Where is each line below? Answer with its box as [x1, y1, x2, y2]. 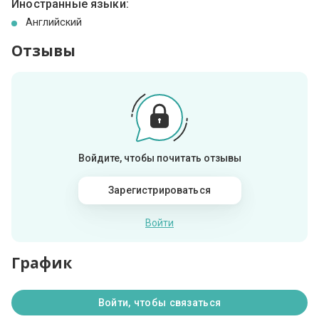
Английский [26, 16, 83, 28]
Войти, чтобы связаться [98, 297, 221, 309]
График [11, 253, 73, 273]
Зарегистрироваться [108, 184, 211, 197]
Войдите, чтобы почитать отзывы [78, 152, 241, 164]
